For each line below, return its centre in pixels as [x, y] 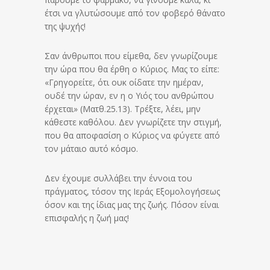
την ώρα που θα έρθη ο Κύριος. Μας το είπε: [132, 69]
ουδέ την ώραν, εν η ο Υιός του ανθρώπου [129, 96]
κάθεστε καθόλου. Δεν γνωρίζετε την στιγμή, [133, 122]
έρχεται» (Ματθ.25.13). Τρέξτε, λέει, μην [123, 109]
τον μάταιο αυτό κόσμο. [91, 149]
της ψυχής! [65, 27]
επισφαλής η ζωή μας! [87, 218]
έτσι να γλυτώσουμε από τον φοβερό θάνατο [135, 13]
